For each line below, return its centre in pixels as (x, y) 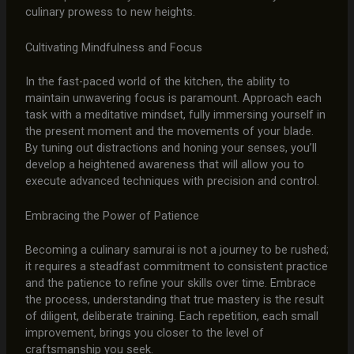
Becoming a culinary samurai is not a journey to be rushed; (177, 249)
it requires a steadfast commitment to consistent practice (176, 266)
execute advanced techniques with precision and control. (172, 181)
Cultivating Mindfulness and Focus (113, 47)
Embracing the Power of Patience (112, 215)
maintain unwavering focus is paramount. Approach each (173, 98)
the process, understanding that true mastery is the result (174, 299)
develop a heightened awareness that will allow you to (164, 164)
